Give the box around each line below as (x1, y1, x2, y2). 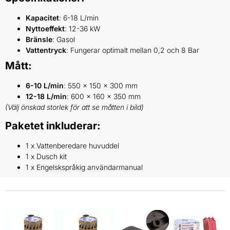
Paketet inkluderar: (5, 119, 101, 132)
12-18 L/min (26, 91, 67, 101)
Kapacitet (26, 13, 59, 22)
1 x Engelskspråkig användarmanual (26, 162, 143, 171)
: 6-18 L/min (59, 13, 99, 22)
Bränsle (26, 34, 52, 44)
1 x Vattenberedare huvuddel (26, 141, 119, 150)
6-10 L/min (26, 81, 64, 90)
